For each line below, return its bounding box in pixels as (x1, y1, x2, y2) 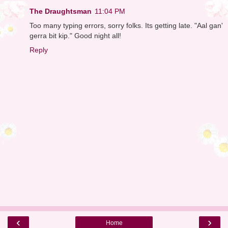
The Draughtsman (30, 7, 92, 15)
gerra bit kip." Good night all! (30, 31, 121, 40)
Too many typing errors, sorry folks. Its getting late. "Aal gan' (30, 21, 223, 30)
